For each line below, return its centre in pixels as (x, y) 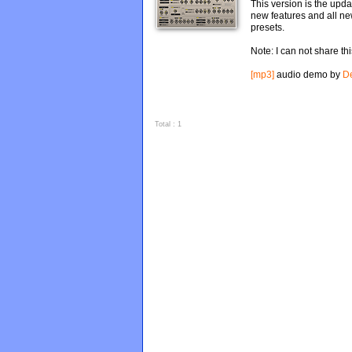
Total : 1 (168, 124)
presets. (268, 27)
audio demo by (308, 75)
